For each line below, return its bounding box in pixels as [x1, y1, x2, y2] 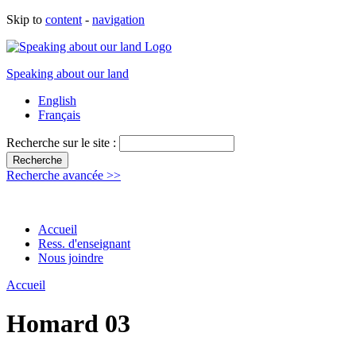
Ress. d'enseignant [38, 237, 130, 250]
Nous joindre [38, 251, 103, 265]
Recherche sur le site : [6, 136, 119, 149]
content [45, 13, 82, 26]
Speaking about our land [6, 67, 129, 80]
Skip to [6, 13, 45, 26]
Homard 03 [6, 309, 130, 339]
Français [38, 108, 80, 122]
